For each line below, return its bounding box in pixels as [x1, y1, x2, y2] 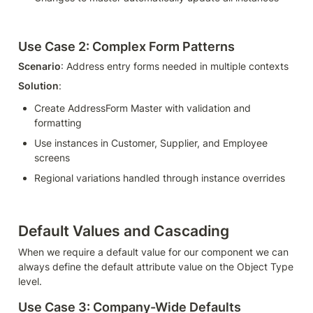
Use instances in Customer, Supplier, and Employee [34, 136, 268, 149]
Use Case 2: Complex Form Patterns [18, 38, 235, 54]
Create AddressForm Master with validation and [34, 101, 251, 114]
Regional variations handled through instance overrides [34, 171, 285, 184]
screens [34, 151, 70, 163]
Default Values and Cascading [18, 221, 229, 240]
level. [18, 275, 42, 287]
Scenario [18, 59, 61, 72]
